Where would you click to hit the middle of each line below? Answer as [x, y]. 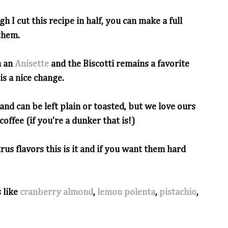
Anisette [32, 64]
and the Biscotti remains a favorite [119, 64]
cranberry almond [56, 192]
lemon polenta [126, 192]
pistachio [178, 192]
